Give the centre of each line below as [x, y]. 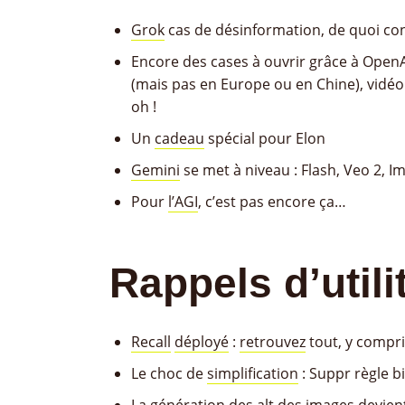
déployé [202, 342]
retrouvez [273, 342]
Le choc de [169, 373]
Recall [151, 342]
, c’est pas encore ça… [272, 202]
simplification [253, 373]
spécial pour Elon [265, 138]
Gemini [155, 170]
